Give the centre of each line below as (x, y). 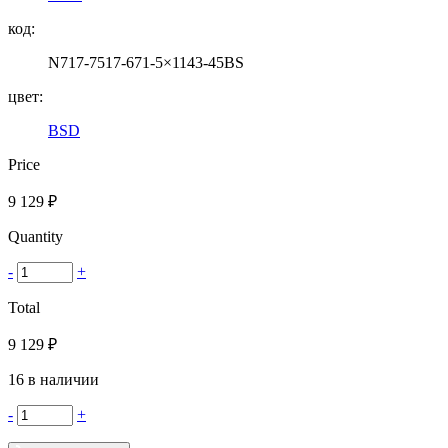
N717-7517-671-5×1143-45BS (146, 62)
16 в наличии (53, 379)
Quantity (35, 236)
